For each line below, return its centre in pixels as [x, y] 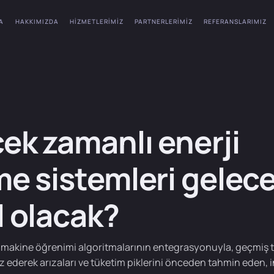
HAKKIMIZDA [37, 21]
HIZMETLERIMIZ [96, 21]
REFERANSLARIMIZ [235, 21]
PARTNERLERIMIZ [164, 21]
